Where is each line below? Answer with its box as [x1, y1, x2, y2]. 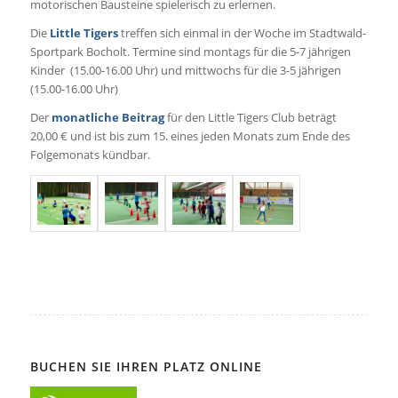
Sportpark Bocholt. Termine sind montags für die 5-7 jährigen [29, 44, 351, 60]
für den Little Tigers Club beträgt [163, 109, 339, 126]
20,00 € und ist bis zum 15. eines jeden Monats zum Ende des [29, 128, 350, 145]
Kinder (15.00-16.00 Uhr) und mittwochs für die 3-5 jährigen [29, 62, 341, 79]
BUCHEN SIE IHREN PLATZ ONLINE [29, 358, 262, 376]
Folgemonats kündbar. [29, 147, 150, 163]
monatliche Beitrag [51, 109, 164, 126]
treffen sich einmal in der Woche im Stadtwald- [117, 25, 366, 42]
